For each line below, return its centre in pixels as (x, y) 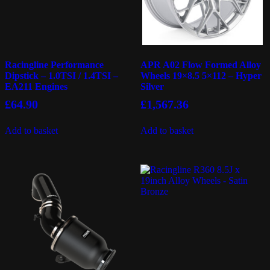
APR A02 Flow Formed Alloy (200, 64)
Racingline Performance (54, 64)
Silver (152, 86)
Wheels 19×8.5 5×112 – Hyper (201, 75)
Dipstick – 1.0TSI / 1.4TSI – (61, 75)
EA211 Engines (36, 86)
